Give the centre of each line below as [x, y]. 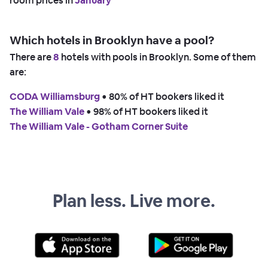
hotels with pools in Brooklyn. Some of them [158, 57]
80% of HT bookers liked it [167, 96]
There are [31, 57]
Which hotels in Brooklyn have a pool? [112, 40]
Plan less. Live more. [134, 201]
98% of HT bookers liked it [151, 111]
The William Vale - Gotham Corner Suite [99, 126]
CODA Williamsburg [55, 96]
